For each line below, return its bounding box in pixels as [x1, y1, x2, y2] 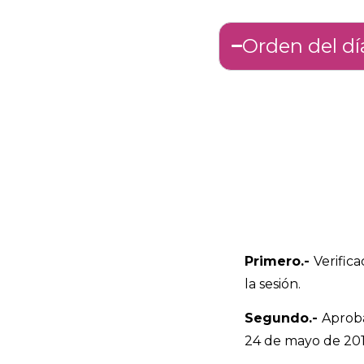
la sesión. [244, 275, 301, 292]
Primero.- [244, 253, 314, 269]
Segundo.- [244, 310, 318, 327]
